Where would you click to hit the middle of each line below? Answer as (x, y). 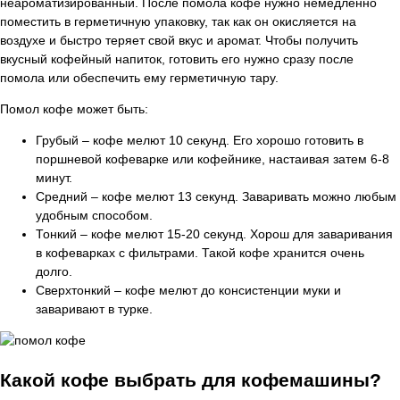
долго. (54, 272)
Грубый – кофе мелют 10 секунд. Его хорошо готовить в (200, 141)
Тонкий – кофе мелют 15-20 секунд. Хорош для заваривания (214, 234)
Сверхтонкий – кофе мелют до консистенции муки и (188, 291)
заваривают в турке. (94, 309)
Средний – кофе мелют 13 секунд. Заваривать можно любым (216, 197)
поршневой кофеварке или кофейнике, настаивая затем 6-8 (212, 159)
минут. (54, 178)
